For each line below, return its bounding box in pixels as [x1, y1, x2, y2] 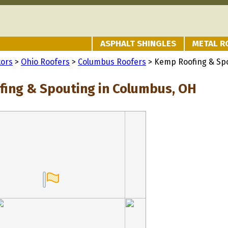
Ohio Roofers [21, 57, 70, 67]
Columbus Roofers [78, 57, 146, 67]
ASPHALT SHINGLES [100, 38, 176, 49]
